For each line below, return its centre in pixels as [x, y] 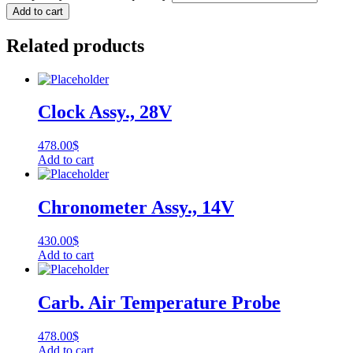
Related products [75, 45]
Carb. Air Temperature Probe [159, 303]
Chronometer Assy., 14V [136, 208]
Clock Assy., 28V [105, 112]
